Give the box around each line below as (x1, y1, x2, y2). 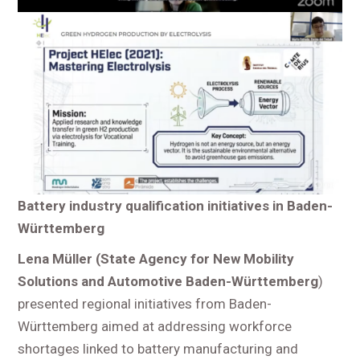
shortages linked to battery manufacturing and (18, 341, 299, 358)
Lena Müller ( (18, 251, 101, 268)
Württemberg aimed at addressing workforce (18, 318, 292, 335)
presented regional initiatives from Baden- (18, 296, 272, 313)
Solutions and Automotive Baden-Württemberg (18, 273, 319, 290)
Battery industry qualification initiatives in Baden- (18, 198, 333, 215)
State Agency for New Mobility (100, 251, 295, 268)
